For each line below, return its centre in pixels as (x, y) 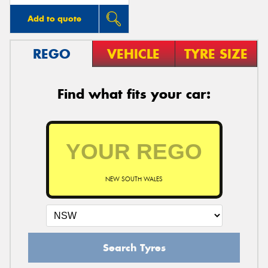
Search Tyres (134, 247)
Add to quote (54, 18)
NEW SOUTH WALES (134, 179)
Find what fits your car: (134, 94)
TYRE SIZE (216, 54)
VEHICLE (134, 54)
